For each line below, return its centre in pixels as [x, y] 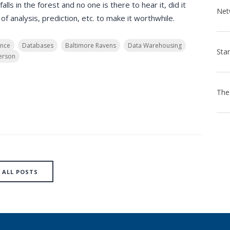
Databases [38, 45]
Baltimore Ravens [91, 45]
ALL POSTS [20, 172]
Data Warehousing [155, 45]
